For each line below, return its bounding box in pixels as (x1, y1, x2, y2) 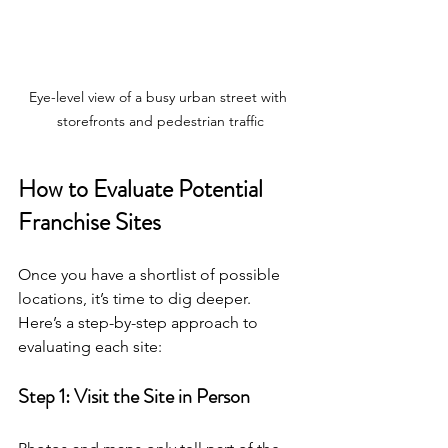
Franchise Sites (18, 204, 161, 239)
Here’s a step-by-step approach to (18, 312, 262, 332)
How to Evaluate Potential (18, 171, 268, 206)
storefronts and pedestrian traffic (56, 111, 264, 130)
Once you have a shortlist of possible (18, 264, 284, 284)
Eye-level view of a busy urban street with (29, 87, 291, 106)
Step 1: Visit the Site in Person (18, 381, 250, 411)
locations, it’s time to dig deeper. (18, 288, 255, 308)
